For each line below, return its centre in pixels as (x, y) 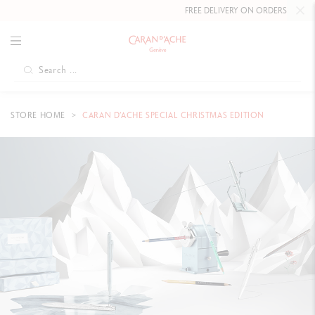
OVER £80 (258, 11)
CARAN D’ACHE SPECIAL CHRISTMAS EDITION (172, 115)
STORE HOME (39, 115)
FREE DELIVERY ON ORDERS (187, 11)
